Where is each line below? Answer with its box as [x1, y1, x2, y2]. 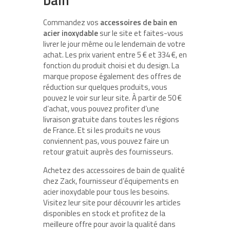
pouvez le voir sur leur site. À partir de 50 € [43, 92, 182, 104]
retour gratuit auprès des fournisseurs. [43, 146, 175, 158]
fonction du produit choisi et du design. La [43, 60, 179, 72]
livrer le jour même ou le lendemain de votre [43, 38, 185, 50]
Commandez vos [43, 16, 100, 29]
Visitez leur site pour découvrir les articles [43, 197, 181, 209]
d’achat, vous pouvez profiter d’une [43, 103, 159, 115]
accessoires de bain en [100, 16, 177, 29]
